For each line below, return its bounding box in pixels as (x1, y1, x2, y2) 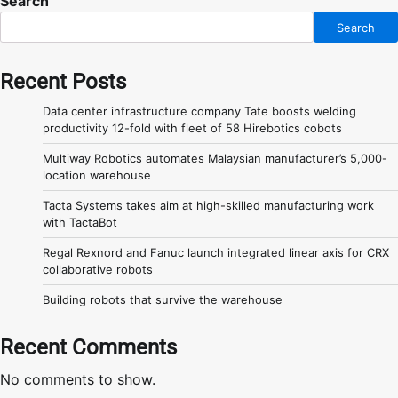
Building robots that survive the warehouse (43, 292, 283, 307)
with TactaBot (43, 215, 117, 230)
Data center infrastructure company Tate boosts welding (43, 104, 356, 119)
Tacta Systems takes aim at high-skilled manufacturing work (43, 198, 374, 213)
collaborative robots (43, 262, 153, 277)
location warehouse (43, 168, 151, 183)
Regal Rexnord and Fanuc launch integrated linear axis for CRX (43, 245, 389, 260)
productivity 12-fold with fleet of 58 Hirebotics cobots (43, 121, 342, 136)
